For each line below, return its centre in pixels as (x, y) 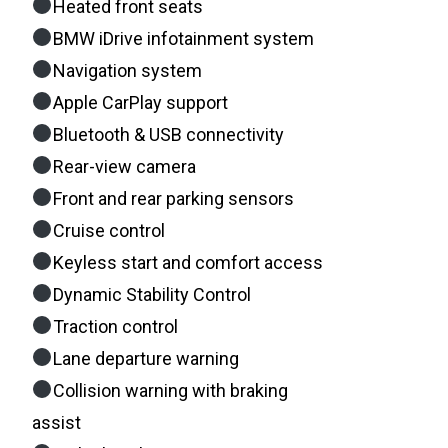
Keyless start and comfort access (187, 262)
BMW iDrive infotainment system (183, 38)
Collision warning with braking (170, 390)
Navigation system (127, 70)
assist (56, 422)
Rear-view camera (124, 166)
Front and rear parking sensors (173, 198)
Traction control (115, 326)
